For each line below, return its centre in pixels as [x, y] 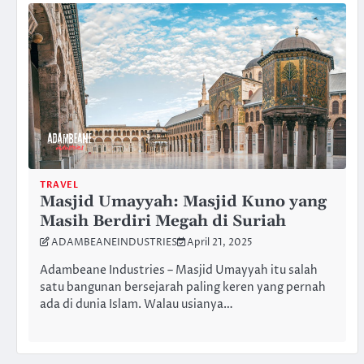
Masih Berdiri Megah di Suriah [163, 221]
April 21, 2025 [220, 243]
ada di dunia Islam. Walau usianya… [136, 304]
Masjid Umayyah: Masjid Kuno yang [183, 201]
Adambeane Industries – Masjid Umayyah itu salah [179, 270]
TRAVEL [59, 184]
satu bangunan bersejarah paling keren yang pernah [183, 287]
